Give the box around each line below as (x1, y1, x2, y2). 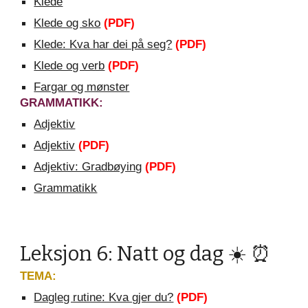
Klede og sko (34, 16, 101, 30)
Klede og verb (34, 58, 105, 72)
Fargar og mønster (34, 80, 130, 93)
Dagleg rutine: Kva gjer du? (34, 290, 174, 304)
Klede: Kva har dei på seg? (34, 37, 173, 51)
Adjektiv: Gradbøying (34, 159, 142, 173)
